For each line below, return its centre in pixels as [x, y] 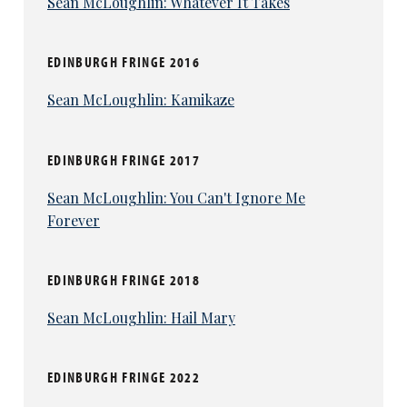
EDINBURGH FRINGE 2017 [123, 159]
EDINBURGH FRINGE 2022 [123, 377]
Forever [73, 220]
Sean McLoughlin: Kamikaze [140, 100]
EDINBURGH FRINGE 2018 [123, 279]
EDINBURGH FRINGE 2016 [123, 62]
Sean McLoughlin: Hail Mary [141, 318]
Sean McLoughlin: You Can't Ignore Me [176, 197]
